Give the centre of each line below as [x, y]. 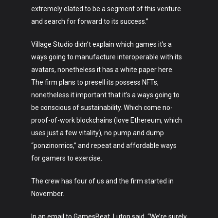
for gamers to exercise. [67, 158]
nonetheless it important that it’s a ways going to [105, 95]
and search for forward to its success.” [90, 21]
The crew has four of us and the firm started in [102, 181]
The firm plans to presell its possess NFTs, [95, 82]
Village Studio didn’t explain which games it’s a [101, 44]
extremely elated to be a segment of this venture [106, 9]
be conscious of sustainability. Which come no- [102, 108]
